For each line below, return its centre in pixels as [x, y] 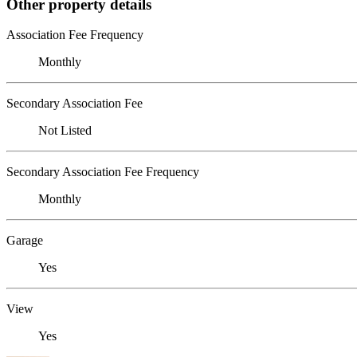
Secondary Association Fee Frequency [103, 172]
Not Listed [65, 131]
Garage [25, 241]
